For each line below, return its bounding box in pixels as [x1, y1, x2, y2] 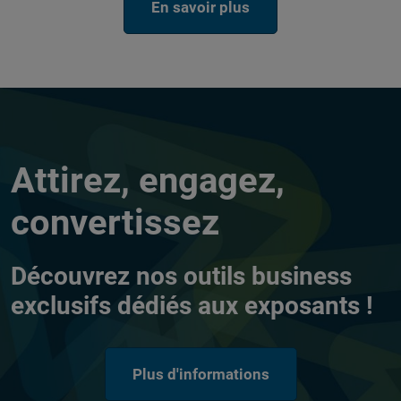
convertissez [11, 201, 219, 244]
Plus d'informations [132, 365, 269, 384]
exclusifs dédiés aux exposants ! [11, 291, 373, 321]
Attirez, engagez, [11, 159, 285, 202]
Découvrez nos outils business [11, 261, 352, 292]
